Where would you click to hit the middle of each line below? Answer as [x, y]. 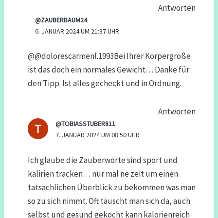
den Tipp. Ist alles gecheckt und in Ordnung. [104, 83]
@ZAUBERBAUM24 [61, 20]
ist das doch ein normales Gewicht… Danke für [108, 70]
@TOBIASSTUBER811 [86, 124]
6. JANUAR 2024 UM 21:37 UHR [77, 31]
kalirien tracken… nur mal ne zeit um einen [103, 173]
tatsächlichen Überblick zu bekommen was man [111, 187]
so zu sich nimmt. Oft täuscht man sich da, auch [109, 201]
